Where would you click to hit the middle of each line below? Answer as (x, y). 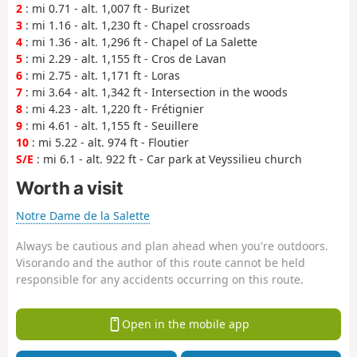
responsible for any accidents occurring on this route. (160, 280)
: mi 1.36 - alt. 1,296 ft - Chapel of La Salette (140, 41)
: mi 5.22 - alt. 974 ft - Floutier (109, 142)
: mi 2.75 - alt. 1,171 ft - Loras (101, 75)
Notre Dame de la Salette (83, 215)
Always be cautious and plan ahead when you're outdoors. (172, 246)
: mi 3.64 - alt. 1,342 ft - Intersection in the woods (155, 92)
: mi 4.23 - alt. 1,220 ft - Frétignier (113, 108)
